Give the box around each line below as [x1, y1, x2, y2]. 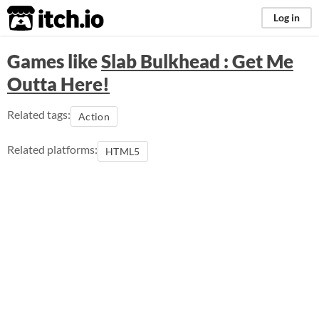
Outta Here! [7, 73, 110, 95]
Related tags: [7, 108, 70, 121]
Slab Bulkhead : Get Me [101, 50, 293, 73]
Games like [7, 50, 101, 73]
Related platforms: [7, 142, 98, 156]
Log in [273, 11, 300, 23]
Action [78, 110, 110, 122]
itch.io [6, 4, 69, 33]
